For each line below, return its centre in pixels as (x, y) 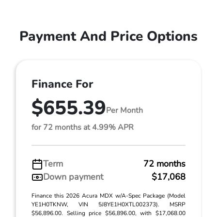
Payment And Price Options (108, 36)
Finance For (62, 84)
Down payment (73, 177)
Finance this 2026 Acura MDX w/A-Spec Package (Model (108, 196)
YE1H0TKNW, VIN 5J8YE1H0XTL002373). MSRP (108, 204)
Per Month (124, 110)
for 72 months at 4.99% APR (83, 127)
